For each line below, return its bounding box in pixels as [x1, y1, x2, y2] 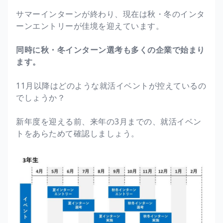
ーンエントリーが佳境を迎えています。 [16, 20, 164, 31]
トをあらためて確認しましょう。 [16, 127, 139, 139]
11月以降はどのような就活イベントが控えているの [16, 80, 206, 91]
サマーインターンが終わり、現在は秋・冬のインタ [16, 8, 205, 19]
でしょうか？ [16, 92, 65, 103]
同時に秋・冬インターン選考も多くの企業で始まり [16, 44, 205, 55]
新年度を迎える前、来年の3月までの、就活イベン [16, 115, 202, 127]
